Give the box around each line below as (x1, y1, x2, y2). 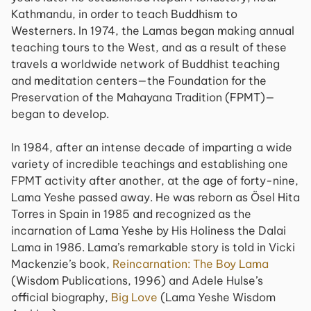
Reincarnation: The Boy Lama (112, 257, 269, 271)
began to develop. (11, 107, 109, 121)
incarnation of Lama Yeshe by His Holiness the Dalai (11, 224, 286, 237)
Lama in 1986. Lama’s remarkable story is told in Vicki (11, 240, 295, 254)
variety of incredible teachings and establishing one (11, 157, 288, 171)
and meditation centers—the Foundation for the (11, 74, 267, 87)
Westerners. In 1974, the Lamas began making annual (11, 24, 294, 37)
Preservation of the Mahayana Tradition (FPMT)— (11, 90, 275, 104)
